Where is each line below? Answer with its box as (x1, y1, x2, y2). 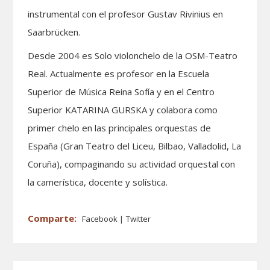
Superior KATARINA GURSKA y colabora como (28, 103, 218, 116)
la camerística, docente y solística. (28, 175, 168, 188)
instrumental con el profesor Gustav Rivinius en (28, 7, 224, 20)
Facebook (82, 213, 120, 224)
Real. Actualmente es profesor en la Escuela (28, 67, 210, 80)
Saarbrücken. (28, 25, 81, 38)
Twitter (126, 213, 151, 224)
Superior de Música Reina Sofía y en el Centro (28, 85, 215, 98)
